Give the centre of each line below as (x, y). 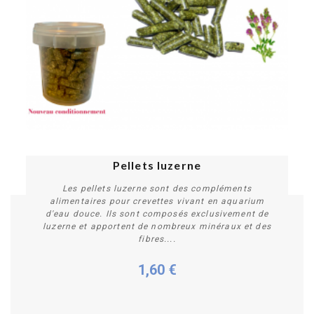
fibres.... (157, 239)
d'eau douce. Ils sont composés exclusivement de (157, 213)
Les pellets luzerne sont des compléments (157, 188)
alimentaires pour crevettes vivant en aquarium (157, 201)
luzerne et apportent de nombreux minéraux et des (157, 226)
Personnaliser (157, 278)
